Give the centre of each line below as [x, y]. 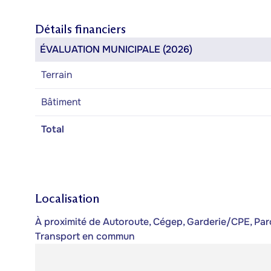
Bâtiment [61, 102]
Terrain [57, 75]
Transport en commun [85, 236]
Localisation [67, 198]
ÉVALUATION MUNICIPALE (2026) [116, 49]
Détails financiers [80, 29]
